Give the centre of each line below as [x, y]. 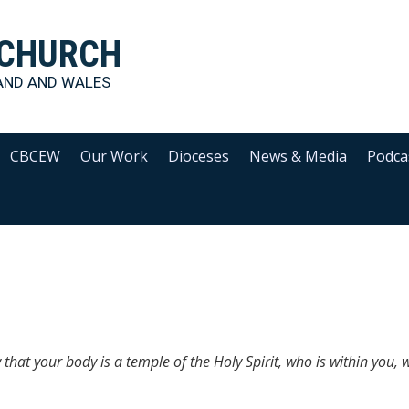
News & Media [299, 156]
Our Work [115, 156]
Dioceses [199, 156]
